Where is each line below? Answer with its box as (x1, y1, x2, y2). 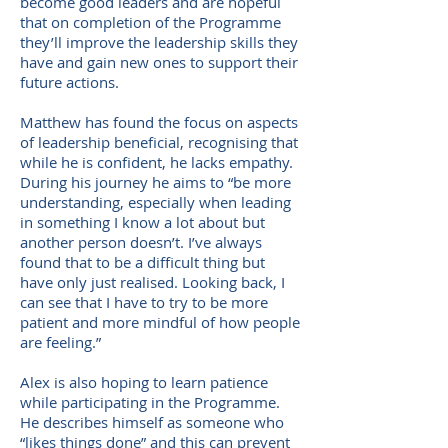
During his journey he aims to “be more (20, 172, 291, 192)
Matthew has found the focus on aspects (20, 112, 298, 132)
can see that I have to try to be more (20, 292, 268, 312)
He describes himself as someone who (20, 412, 284, 432)
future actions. (20, 72, 119, 92)
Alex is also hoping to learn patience (20, 372, 268, 392)
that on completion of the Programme (20, 12, 281, 32)
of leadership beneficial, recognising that (20, 132, 298, 152)
